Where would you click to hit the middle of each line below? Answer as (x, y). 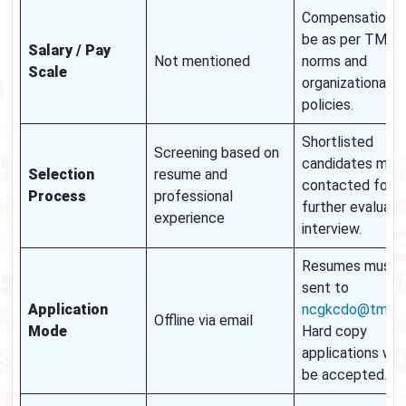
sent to (325, 288)
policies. (328, 105)
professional (193, 197)
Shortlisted (338, 142)
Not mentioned (202, 62)
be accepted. (344, 375)
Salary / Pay (69, 51)
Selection (61, 175)
